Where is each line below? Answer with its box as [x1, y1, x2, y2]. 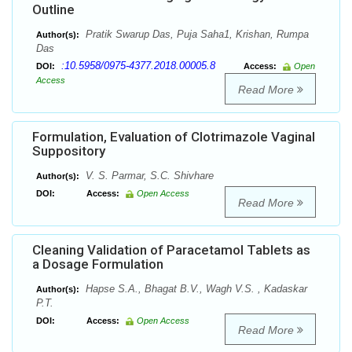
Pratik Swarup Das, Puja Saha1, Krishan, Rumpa [82, 28, 309, 41]
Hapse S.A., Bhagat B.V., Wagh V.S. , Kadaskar [82, 283, 307, 295]
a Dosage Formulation [32, 256, 163, 273]
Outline [32, 2, 75, 18]
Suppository [32, 143, 105, 159]
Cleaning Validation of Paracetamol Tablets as [32, 242, 310, 258]
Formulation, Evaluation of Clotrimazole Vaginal [32, 129, 315, 145]
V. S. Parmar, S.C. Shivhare [82, 170, 214, 182]
